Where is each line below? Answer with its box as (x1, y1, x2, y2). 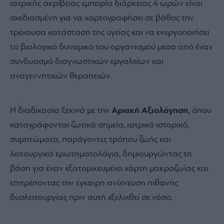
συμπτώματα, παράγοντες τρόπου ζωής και (10, 135, 171, 145)
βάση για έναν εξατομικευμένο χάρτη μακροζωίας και (10, 164, 208, 174)
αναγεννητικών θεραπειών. (10, 71, 113, 81)
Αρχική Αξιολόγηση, (111, 106, 190, 116)
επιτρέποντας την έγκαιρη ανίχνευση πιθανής (10, 178, 178, 188)
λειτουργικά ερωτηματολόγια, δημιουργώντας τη (10, 149, 192, 159)
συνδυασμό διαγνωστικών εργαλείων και (10, 57, 163, 67)
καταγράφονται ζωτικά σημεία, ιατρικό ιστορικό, (10, 120, 189, 130)
